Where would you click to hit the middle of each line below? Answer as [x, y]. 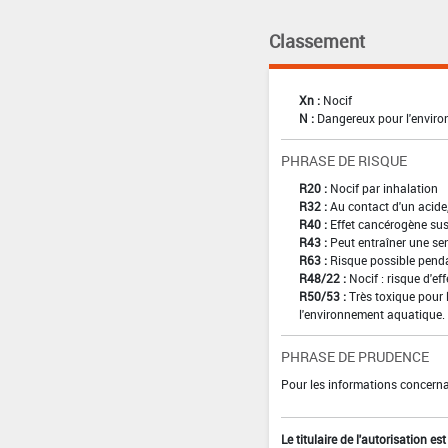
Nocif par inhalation [383, 187]
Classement [316, 40]
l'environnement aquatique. [371, 313]
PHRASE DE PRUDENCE [354, 356]
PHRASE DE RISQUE [343, 160]
